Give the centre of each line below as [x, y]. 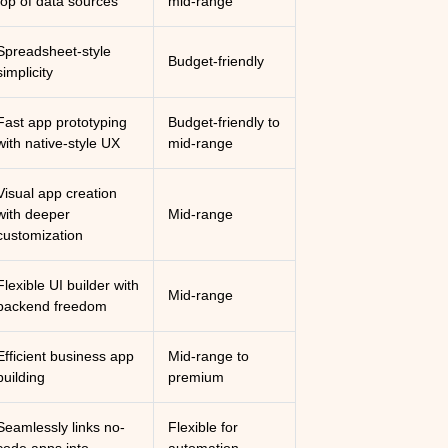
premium [196, 377]
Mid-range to [209, 356]
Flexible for [203, 427]
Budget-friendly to [224, 122]
